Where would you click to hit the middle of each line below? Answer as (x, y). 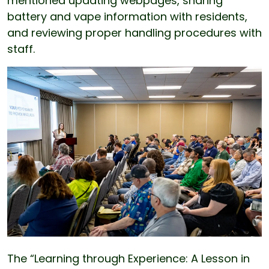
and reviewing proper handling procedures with (134, 33)
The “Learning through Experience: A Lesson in (128, 259)
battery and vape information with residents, (127, 17)
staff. (21, 49)
